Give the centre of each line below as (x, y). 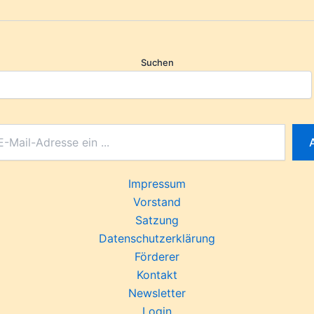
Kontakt (157, 275)
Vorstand (157, 202)
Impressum (157, 184)
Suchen (157, 62)
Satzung (157, 220)
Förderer (157, 257)
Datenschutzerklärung (157, 238)
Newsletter (157, 293)
